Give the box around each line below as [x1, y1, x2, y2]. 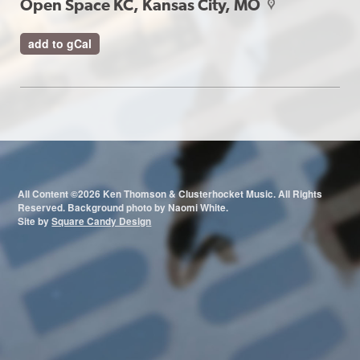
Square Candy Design [51, 215, 152, 229]
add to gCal [28, 35, 92, 52]
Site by [18, 215, 52, 229]
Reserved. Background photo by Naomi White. [18, 201, 253, 215]
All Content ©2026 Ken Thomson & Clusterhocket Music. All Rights [18, 187, 323, 202]
